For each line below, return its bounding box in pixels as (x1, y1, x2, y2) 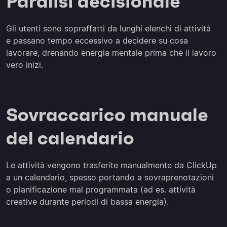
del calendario (6, 127, 134, 149)
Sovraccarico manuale (6, 103, 208, 126)
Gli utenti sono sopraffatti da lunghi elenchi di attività (6, 23, 211, 33)
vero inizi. (6, 60, 43, 70)
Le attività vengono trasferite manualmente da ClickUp (6, 160, 217, 170)
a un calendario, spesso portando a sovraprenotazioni (6, 172, 214, 182)
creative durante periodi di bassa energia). (6, 197, 169, 207)
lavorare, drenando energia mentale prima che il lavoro (6, 48, 216, 58)
